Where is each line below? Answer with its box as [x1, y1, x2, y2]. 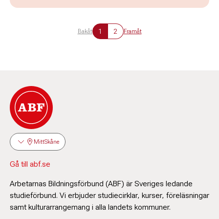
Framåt [123, 28, 142, 35]
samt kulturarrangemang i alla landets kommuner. [10, 202, 171, 212]
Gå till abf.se [10, 159, 50, 169]
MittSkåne [34, 138, 59, 145]
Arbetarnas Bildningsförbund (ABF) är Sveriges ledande [10, 179, 193, 188]
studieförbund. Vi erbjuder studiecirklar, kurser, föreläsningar [10, 191, 209, 200]
